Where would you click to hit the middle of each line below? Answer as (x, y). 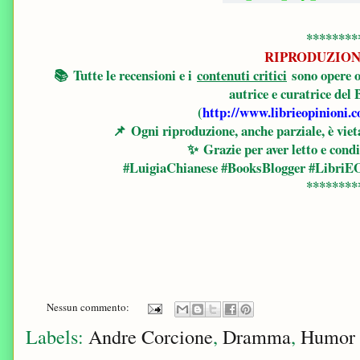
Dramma (257, 337)
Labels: (57, 337)
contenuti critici (242, 76)
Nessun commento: (89, 307)
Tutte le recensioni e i (133, 76)
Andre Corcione (151, 337)
